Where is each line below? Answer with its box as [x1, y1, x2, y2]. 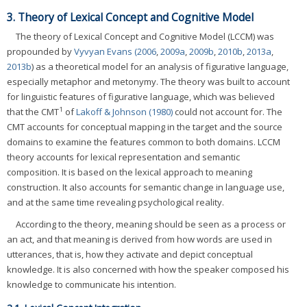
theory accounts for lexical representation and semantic [7, 150, 240, 163]
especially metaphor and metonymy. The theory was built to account [7, 75, 290, 88]
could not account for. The [173, 105, 282, 118]
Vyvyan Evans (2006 [74, 45, 156, 58]
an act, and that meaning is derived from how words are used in [7, 232, 272, 245]
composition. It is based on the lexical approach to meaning [7, 165, 252, 178]
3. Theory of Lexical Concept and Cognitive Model [7, 9, 254, 25]
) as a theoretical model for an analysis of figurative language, [32, 60, 288, 73]
